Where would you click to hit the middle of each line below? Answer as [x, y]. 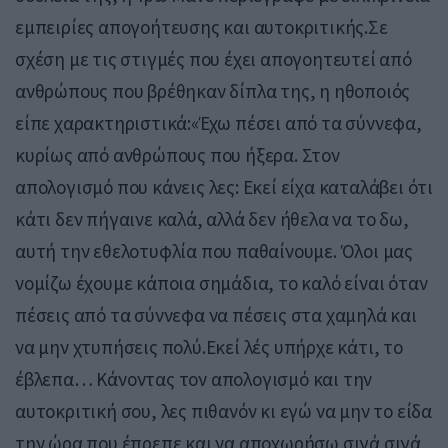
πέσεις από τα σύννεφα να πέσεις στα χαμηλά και [216, 315]
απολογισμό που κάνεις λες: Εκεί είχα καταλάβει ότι [224, 187]
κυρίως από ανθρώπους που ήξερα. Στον [177, 155]
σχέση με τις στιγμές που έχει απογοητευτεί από [213, 59]
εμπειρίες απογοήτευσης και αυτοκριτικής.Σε [201, 27]
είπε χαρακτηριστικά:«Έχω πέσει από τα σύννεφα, [218, 123]
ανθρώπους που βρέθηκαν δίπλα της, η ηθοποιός [213, 91]
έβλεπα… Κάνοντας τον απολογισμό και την [194, 379]
